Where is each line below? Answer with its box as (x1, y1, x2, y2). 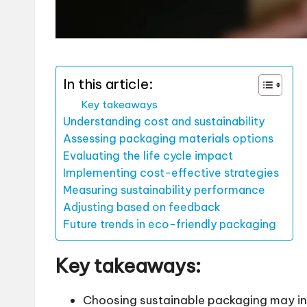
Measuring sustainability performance (63, 182, 265, 197)
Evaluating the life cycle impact (63, 148, 233, 162)
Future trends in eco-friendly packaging (63, 217, 276, 231)
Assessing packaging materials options (63, 131, 273, 145)
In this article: (63, 75, 153, 93)
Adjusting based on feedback (63, 199, 221, 214)
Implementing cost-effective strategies (63, 165, 279, 180)
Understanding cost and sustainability (63, 114, 265, 128)
